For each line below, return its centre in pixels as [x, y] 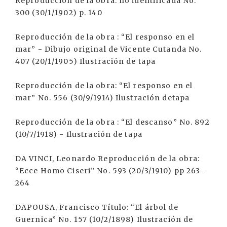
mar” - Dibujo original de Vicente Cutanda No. [109, 49]
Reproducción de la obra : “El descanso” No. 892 [112, 122]
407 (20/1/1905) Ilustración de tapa [86, 61]
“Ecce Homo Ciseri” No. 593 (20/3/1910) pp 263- [110, 171]
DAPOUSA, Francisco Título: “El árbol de [97, 207]
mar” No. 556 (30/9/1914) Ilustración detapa [103, 98]
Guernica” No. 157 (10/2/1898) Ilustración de [104, 219]
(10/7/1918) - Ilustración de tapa [79, 134]
